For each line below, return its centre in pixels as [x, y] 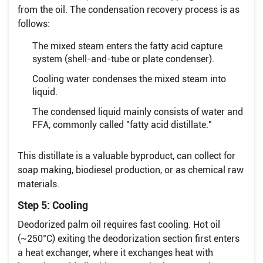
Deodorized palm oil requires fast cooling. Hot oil [119, 224]
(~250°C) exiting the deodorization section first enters [129, 238]
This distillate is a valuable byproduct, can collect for [127, 156]
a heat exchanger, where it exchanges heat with [115, 252]
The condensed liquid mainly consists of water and [138, 112]
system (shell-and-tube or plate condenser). [124, 59]
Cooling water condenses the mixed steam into [129, 79]
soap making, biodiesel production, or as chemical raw [131, 170]
